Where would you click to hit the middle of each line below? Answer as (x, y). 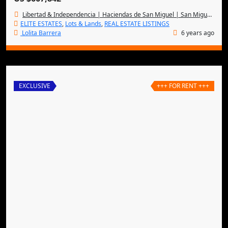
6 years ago (197, 33)
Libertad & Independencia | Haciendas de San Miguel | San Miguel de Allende (115, 15)
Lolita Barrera (41, 33)
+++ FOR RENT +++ (183, 86)
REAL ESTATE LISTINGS (137, 24)
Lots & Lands (83, 24)
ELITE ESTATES (41, 24)
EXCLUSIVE (35, 86)
